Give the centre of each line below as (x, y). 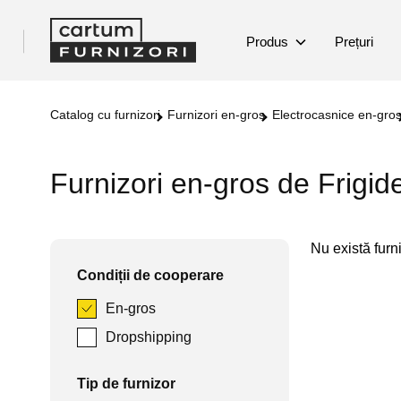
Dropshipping (149, 337)
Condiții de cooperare (150, 275)
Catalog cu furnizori (110, 115)
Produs (267, 42)
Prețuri (354, 42)
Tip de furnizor (126, 384)
